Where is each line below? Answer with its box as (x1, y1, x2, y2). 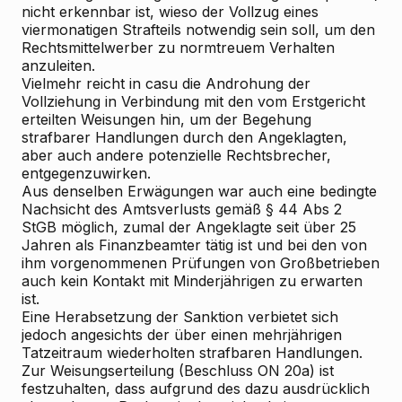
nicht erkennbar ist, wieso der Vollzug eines (22, 3, 319, 21)
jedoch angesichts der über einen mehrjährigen (22, 326, 342, 344)
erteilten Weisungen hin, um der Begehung (22, 110, 311, 128)
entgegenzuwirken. (22, 164, 151, 182)
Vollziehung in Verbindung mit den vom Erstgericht (22, 92, 365, 110)
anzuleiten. (22, 57, 95, 74)
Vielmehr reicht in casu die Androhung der (22, 74, 310, 92)
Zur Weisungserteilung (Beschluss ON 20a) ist (22, 362, 334, 380)
